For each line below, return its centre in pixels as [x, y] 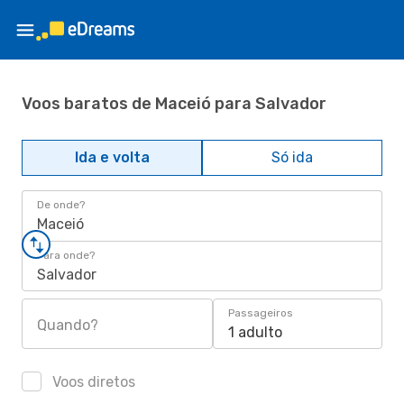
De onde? [61, 205]
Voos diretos [92, 382]
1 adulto [255, 332]
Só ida [292, 157]
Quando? [68, 325]
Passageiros [261, 313]
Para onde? [66, 255]
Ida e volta [112, 157]
